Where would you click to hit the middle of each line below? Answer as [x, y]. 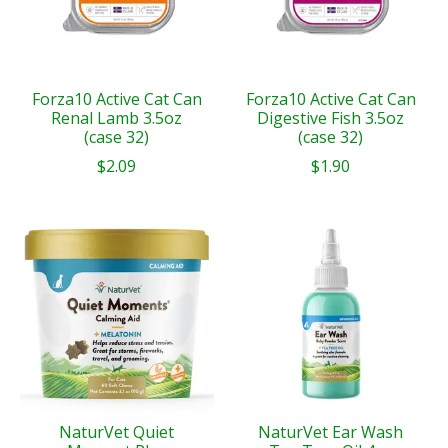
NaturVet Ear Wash [331, 432]
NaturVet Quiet [117, 432]
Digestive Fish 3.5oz [331, 118]
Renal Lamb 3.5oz [117, 118]
